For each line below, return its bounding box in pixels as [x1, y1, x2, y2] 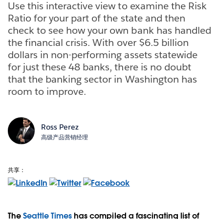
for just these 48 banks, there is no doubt [8, 60, 191, 73]
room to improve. [8, 85, 87, 98]
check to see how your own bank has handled [8, 23, 211, 37]
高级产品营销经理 [41, 132, 88, 141]
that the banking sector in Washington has [8, 72, 197, 86]
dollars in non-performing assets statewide [8, 48, 197, 61]
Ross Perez [41, 122, 79, 131]
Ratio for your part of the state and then [8, 11, 185, 24]
